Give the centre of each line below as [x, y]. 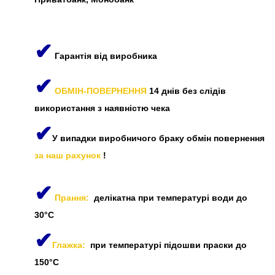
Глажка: [69, 245]
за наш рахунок [69, 155]
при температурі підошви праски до [166, 245]
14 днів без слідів [186, 91]
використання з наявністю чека [102, 108]
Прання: [74, 197]
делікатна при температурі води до [171, 197]
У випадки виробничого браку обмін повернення [158, 138]
